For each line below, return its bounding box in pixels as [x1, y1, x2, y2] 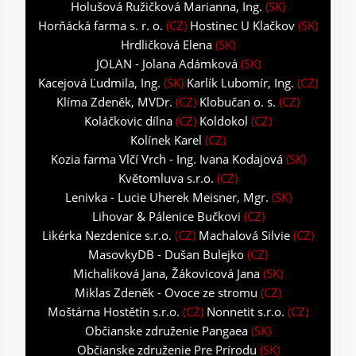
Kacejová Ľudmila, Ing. [38, 74, 161, 91]
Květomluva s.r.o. [118, 169, 214, 186]
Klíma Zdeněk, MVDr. [56, 93, 172, 110]
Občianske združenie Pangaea [85, 322, 248, 339]
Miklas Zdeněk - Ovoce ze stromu [75, 284, 257, 300]
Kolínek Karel [130, 131, 205, 148]
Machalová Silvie [199, 226, 290, 243]
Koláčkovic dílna [84, 112, 172, 129]
